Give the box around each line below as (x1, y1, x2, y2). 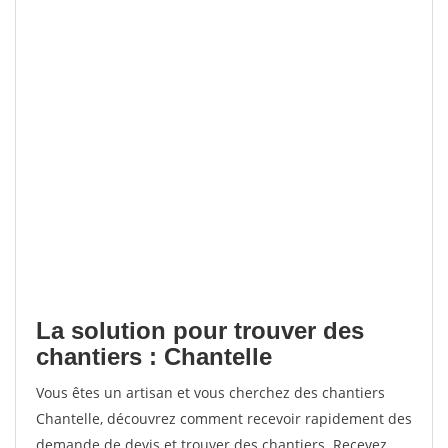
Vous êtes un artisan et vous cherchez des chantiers (36, 383, 385, 402)
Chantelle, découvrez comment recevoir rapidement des (36, 409, 412, 428)
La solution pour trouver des (36, 317, 364, 344)
